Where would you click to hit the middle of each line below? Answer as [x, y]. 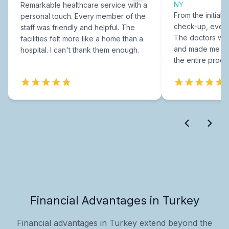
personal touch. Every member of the [83, 16]
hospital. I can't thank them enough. [80, 50]
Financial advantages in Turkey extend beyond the [114, 223]
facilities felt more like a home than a [82, 38]
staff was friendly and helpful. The [78, 27]
